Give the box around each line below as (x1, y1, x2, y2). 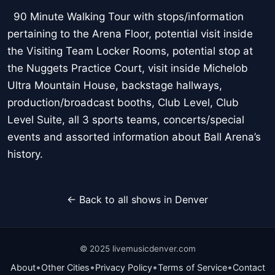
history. (7, 148, 52, 161)
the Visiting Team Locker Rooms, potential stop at (7, 45, 253, 58)
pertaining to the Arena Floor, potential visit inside (7, 28, 253, 41)
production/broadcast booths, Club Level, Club (7, 96, 239, 109)
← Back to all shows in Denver (67, 193, 208, 206)
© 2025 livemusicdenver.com (79, 244, 196, 254)
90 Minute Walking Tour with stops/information (7, 10, 244, 23)
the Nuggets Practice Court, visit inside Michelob (7, 62, 248, 75)
